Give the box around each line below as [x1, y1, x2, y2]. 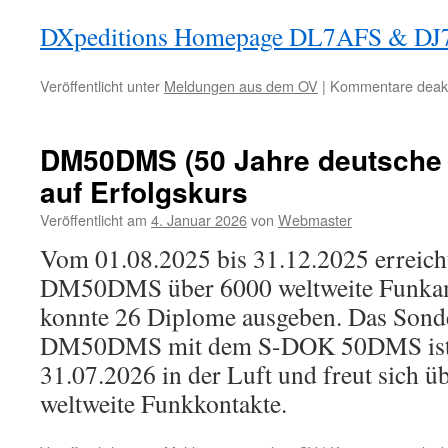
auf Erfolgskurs [40, 171, 248, 213]
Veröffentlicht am [40, 209, 147, 231]
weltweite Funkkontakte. [40, 386, 287, 421]
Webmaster [278, 209, 352, 231]
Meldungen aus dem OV [164, 75, 318, 97]
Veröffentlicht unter [40, 75, 160, 97]
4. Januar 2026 [151, 209, 247, 231]
